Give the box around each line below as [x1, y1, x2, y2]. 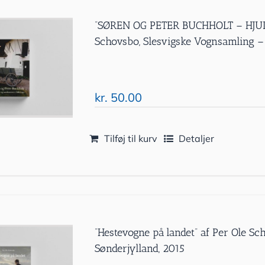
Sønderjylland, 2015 [95, 242, 185, 255]
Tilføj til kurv [104, 132, 158, 144]
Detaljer [179, 132, 215, 144]
